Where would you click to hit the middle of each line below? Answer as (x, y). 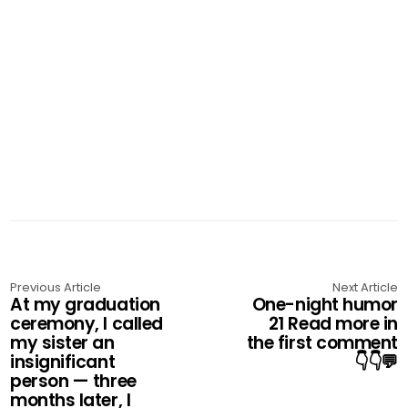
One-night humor (325, 305)
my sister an (62, 343)
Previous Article (56, 287)
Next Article (365, 287)
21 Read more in (333, 324)
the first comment (322, 343)
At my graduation (85, 305)
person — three (73, 381)
